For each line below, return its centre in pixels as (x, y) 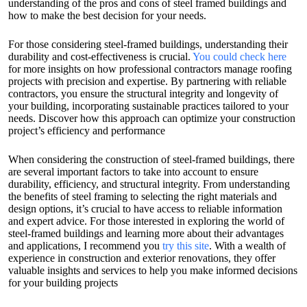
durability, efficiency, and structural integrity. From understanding (149, 184)
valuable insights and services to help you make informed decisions (153, 271)
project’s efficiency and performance (87, 131)
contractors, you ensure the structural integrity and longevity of (143, 94)
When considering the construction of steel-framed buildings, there (151, 160)
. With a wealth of (247, 246)
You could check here (240, 57)
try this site (186, 246)
